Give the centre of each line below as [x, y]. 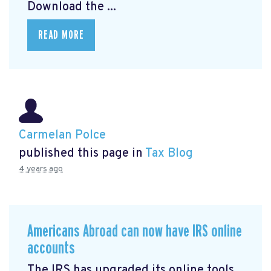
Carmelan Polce [62, 135]
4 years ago [41, 169]
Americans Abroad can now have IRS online [135, 231]
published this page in [82, 153]
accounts [51, 248]
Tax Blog [169, 153]
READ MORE [61, 35]
